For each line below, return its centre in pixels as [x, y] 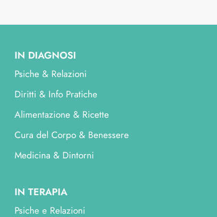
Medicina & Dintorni [54, 155]
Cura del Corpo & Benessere [71, 135]
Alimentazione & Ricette [62, 114]
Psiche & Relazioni [50, 74]
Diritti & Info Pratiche [56, 94]
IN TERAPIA [41, 192]
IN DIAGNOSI [45, 55]
